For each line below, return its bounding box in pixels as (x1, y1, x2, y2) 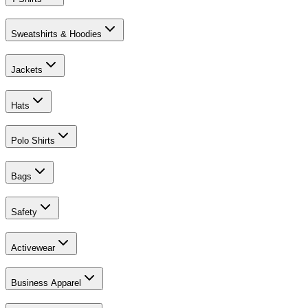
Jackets (11, 64, 43, 75)
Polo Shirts (11, 135, 55, 146)
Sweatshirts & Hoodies (11, 29, 102, 40)
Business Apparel (11, 278, 81, 289)
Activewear (11, 242, 55, 253)
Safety (11, 206, 37, 217)
